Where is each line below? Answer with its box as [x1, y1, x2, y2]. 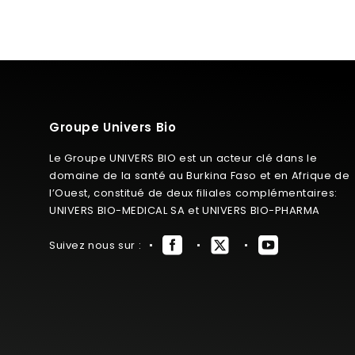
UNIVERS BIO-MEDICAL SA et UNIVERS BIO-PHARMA [49, 202, 320, 218]
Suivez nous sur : [49, 237, 141, 253]
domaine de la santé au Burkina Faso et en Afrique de [49, 167, 349, 183]
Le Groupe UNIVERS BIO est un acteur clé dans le [49, 150, 317, 166]
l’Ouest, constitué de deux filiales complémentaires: [49, 185, 338, 200]
